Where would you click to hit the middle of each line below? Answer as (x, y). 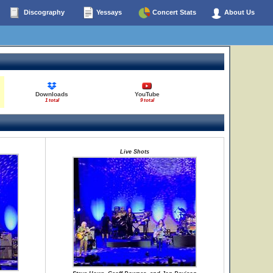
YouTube (147, 94)
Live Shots (135, 152)
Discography (43, 12)
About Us (239, 12)
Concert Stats (173, 12)
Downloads (52, 94)
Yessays (108, 12)
